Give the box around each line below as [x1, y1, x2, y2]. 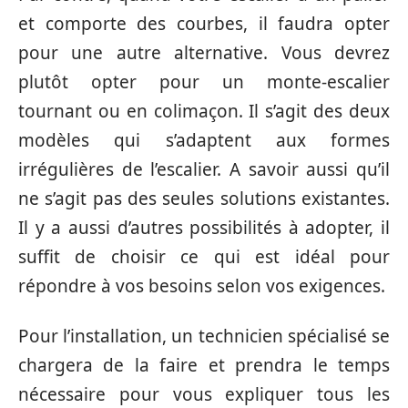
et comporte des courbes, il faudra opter [18, 12, 390, 36]
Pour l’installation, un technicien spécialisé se [18, 323, 390, 348]
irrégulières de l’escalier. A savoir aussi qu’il [18, 158, 390, 182]
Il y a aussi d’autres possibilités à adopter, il [18, 216, 390, 240]
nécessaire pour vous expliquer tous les [18, 382, 390, 406]
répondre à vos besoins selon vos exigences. [18, 274, 385, 299]
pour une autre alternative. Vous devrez [18, 41, 390, 66]
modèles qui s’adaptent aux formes [18, 128, 390, 153]
